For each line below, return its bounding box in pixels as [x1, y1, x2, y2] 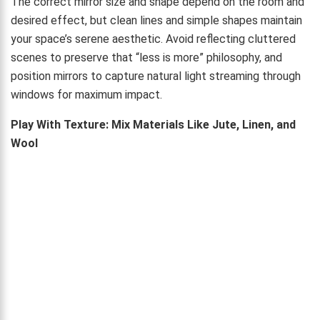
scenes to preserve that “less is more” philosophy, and [11, 50, 282, 64]
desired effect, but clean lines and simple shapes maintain [11, 13, 302, 27]
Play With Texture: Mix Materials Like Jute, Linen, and [11, 117, 296, 131]
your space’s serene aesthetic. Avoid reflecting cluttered [11, 31, 296, 46]
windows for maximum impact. [11, 87, 162, 101]
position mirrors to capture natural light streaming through [11, 69, 301, 83]
